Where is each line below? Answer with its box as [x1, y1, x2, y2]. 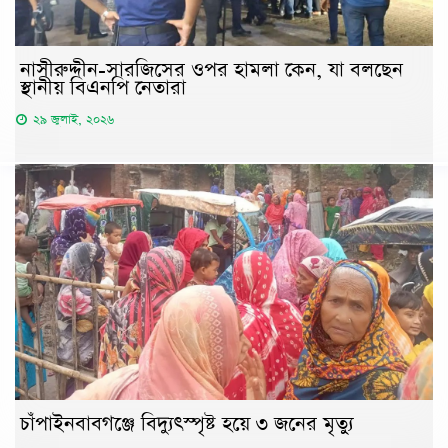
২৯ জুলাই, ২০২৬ [33, 111, 114, 129]
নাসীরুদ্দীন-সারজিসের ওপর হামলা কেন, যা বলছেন [20, 56, 403, 85]
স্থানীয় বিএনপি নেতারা [20, 74, 186, 103]
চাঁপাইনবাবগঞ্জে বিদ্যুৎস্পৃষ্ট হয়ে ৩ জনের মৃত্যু [20, 409, 354, 438]
